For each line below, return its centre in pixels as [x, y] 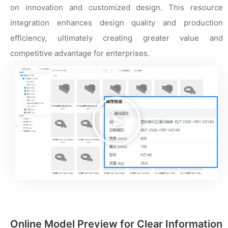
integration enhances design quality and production [117, 22]
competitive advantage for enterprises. [80, 53]
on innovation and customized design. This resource [117, 7]
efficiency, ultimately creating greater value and [117, 38]
